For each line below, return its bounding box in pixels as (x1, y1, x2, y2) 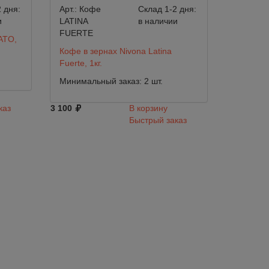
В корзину (128, 103, 168, 113)
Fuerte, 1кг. (59, 58, 103, 68)
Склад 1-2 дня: (138, 4, 196, 14)
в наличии (138, 16, 178, 26)
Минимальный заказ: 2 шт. (59, 76, 163, 86)
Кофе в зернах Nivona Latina (59, 46, 172, 56)
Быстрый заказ (128, 115, 187, 125)
